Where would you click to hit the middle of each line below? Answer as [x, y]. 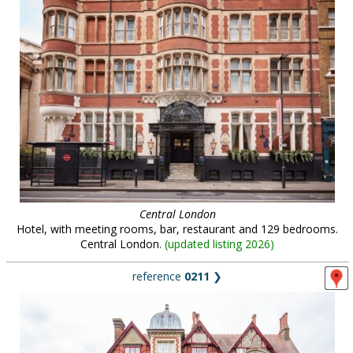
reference [158, 276]
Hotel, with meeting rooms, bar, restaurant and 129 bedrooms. [177, 229]
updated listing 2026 [219, 244]
